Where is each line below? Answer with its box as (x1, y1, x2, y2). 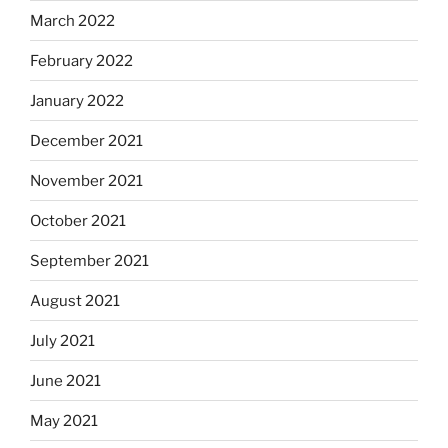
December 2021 (30, 131, 143, 150)
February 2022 (30, 51, 133, 70)
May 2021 (30, 411, 98, 430)
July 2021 (30, 331, 95, 350)
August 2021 (30, 291, 120, 310)
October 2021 (30, 211, 126, 230)
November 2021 (30, 171, 143, 190)
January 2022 (30, 91, 124, 110)
